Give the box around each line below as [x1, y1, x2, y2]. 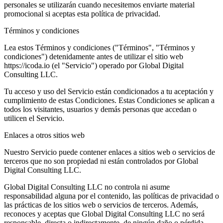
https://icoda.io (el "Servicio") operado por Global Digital [4, 61, 184, 70]
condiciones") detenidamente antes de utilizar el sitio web [4, 52, 183, 61]
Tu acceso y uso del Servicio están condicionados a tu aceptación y [4, 87, 214, 96]
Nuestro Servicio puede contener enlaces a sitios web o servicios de [4, 148, 215, 157]
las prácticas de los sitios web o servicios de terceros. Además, [4, 201, 198, 210]
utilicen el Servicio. [4, 114, 64, 123]
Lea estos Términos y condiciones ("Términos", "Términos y [4, 43, 195, 52]
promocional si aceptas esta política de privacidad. [4, 9, 160, 18]
